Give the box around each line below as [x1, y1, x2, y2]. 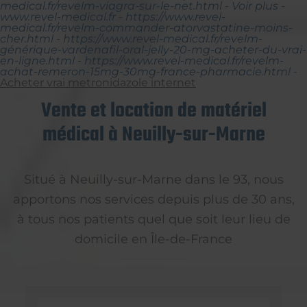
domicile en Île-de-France [75, 231, 232, 246]
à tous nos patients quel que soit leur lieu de [16, 211, 291, 226]
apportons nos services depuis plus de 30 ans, [12, 191, 295, 206]
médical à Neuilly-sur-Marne [42, 119, 265, 151]
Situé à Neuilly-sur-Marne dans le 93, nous [23, 171, 284, 186]
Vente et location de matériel [40, 95, 267, 127]
